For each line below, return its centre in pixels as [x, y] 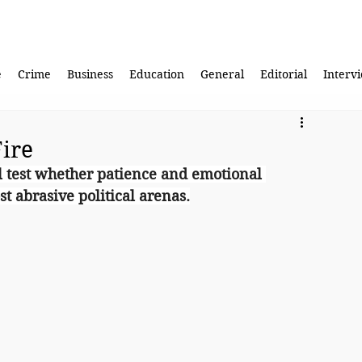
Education [156, 75]
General [222, 75]
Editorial [283, 75]
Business [90, 75]
